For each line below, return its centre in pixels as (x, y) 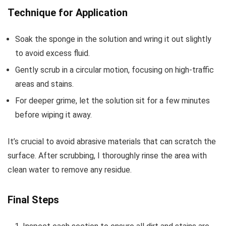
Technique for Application (68, 12)
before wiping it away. (53, 115)
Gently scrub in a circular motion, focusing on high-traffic (115, 70)
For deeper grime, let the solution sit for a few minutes (112, 100)
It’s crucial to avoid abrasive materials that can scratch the (112, 141)
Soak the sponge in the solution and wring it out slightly (113, 39)
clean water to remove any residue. (70, 169)
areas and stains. (44, 84)
